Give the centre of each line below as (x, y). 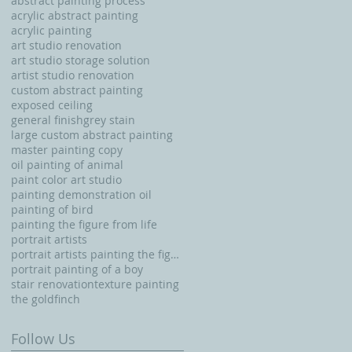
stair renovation (53, 284)
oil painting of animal (67, 164)
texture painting (137, 284)
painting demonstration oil (81, 194)
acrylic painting (51, 30)
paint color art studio (66, 179)
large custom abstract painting (92, 134)
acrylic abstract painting (75, 15)
